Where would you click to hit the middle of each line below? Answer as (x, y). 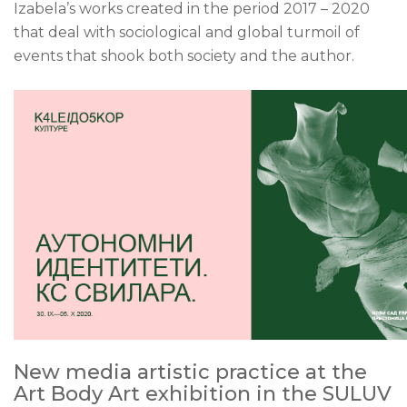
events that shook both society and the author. (184, 55)
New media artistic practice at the (190, 372)
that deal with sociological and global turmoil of (187, 32)
